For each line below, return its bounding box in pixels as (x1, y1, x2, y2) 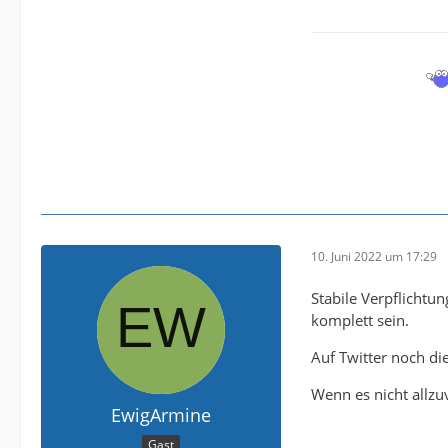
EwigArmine (111, 403, 211, 427)
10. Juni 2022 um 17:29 (311, 247, 437, 265)
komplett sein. (311, 310, 409, 330)
